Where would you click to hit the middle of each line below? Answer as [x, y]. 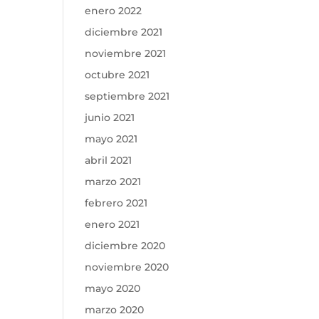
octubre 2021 [117, 75]
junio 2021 [110, 117]
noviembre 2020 [127, 267]
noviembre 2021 [126, 53]
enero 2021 [113, 224]
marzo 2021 [113, 182]
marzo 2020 [115, 310]
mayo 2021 [111, 139]
